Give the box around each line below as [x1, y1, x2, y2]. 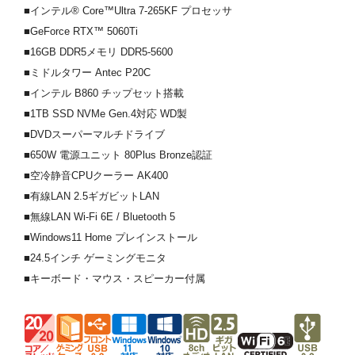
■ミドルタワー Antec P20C [24, 66, 151, 78]
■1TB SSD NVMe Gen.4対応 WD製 [24, 107, 187, 120]
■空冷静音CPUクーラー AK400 [24, 169, 168, 181]
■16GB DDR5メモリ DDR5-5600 [24, 45, 173, 58]
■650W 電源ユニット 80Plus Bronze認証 [24, 148, 212, 161]
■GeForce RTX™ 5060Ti [24, 25, 138, 37]
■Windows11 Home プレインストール [24, 231, 197, 243]
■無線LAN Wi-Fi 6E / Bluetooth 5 [24, 210, 175, 223]
